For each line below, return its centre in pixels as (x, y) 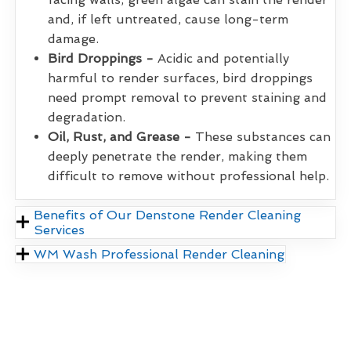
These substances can (261, 136)
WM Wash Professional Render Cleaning (159, 254)
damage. (73, 38)
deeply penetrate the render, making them (177, 156)
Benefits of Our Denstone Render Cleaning (168, 215)
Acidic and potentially (221, 58)
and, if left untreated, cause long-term (168, 19)
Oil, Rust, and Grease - (119, 136)
